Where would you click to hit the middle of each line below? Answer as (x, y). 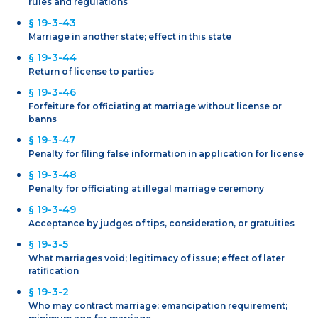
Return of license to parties (91, 71)
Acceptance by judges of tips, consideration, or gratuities (161, 223)
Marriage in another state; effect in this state (130, 36)
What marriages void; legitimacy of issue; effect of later (157, 258)
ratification (54, 270)
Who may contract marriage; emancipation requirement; (158, 305)
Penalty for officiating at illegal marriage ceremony (146, 188)
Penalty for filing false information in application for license (166, 153)
